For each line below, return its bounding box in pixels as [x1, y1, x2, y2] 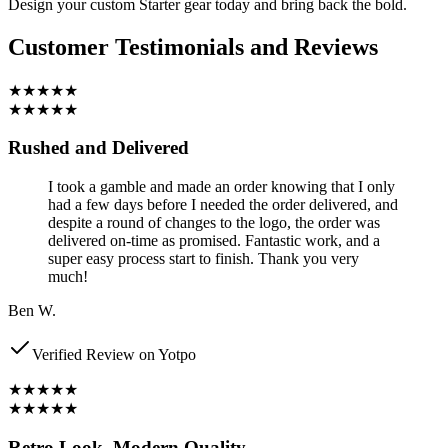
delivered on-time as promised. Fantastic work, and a [48, 232, 380, 249]
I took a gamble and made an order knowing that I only [48, 178, 395, 195]
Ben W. [8, 302, 56, 319]
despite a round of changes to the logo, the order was [48, 214, 380, 231]
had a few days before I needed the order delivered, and [48, 196, 398, 213]
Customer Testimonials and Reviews [8, 33, 378, 60]
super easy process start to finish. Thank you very [48, 250, 359, 267]
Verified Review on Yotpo [32, 346, 196, 363]
